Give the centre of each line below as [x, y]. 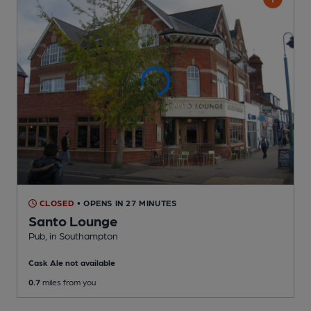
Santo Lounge [73, 221]
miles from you [68, 282]
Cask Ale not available [72, 263]
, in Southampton [82, 236]
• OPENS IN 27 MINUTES [127, 203]
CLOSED [56, 203]
